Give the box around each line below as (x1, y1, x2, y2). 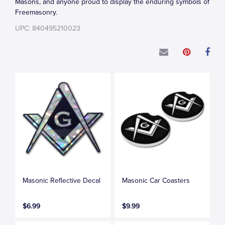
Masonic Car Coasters (122, 176, 190, 185)
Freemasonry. (15, 8, 57, 17)
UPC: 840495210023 (15, 24, 80, 33)
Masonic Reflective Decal (23, 176, 100, 185)
